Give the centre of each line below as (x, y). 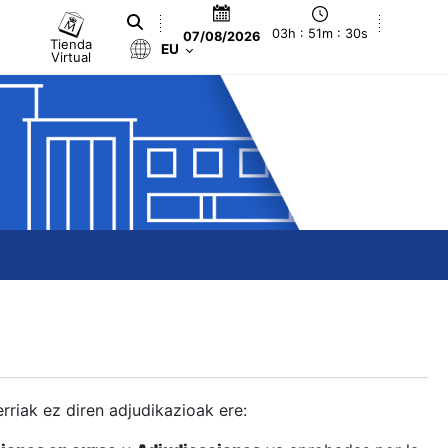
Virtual (71, 56)
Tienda (71, 43)
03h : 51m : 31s (320, 34)
